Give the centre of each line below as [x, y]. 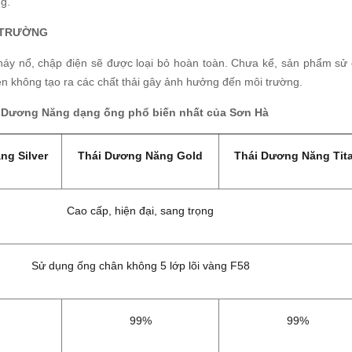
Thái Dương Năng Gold [140, 156]
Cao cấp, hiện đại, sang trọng [140, 211]
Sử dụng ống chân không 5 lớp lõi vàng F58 [140, 266]
